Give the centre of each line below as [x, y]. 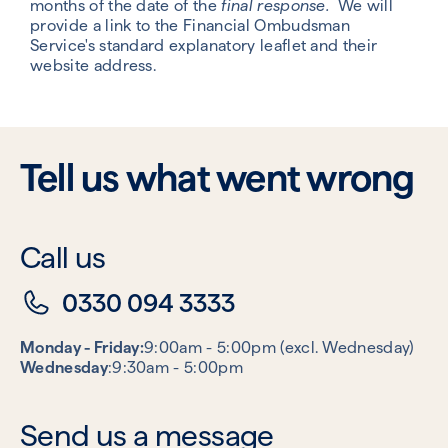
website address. [95, 65]
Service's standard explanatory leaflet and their [204, 45]
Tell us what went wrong [217, 177]
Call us [63, 256]
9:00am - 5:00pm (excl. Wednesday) [279, 348]
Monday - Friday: [82, 348]
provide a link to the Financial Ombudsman [190, 25]
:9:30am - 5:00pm [175, 368]
